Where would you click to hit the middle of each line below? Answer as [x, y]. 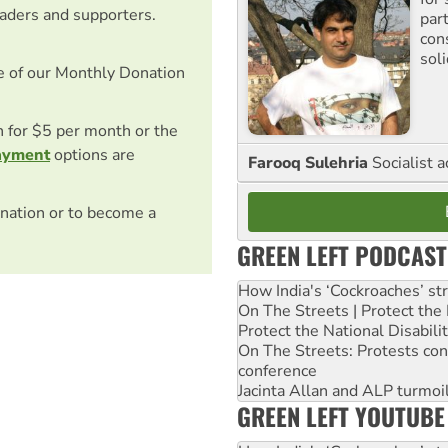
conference [277, 370]
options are [92, 154]
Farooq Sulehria [310, 162]
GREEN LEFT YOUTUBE [341, 415]
